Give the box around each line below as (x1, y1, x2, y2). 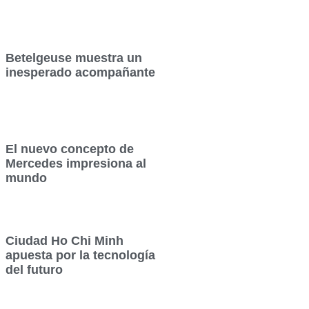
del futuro (6, 262, 63, 277)
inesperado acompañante (6, 66, 156, 80)
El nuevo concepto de (6, 142, 134, 157)
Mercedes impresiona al (6, 157, 147, 171)
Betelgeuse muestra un (6, 51, 143, 66)
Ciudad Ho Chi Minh (6, 233, 124, 248)
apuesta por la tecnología (6, 248, 156, 262)
